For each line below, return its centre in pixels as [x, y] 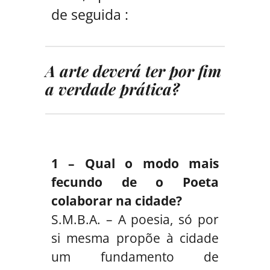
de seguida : [90, 14]
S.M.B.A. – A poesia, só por [135, 219]
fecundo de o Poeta [135, 182]
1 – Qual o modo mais [135, 163]
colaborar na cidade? [117, 200]
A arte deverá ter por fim [133, 71]
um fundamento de [135, 256]
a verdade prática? [112, 89]
